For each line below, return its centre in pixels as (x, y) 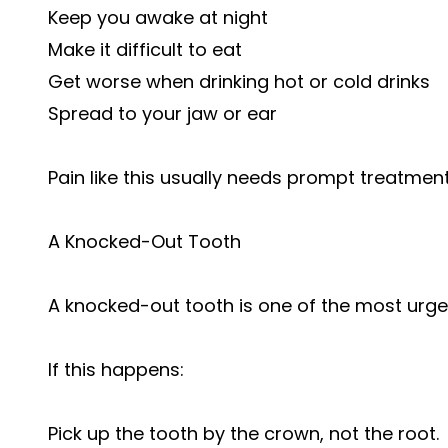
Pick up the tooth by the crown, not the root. (243, 433)
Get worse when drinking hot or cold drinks (239, 81)
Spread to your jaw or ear (162, 113)
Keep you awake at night (158, 17)
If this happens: (116, 369)
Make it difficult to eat (145, 49)
